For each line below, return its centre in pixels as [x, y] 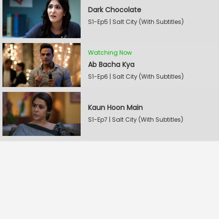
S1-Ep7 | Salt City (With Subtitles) [136, 120]
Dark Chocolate [115, 10]
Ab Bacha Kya [111, 64]
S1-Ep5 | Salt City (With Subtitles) [136, 22]
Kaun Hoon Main [115, 108]
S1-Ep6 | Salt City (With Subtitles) [136, 76]
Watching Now [110, 52]
